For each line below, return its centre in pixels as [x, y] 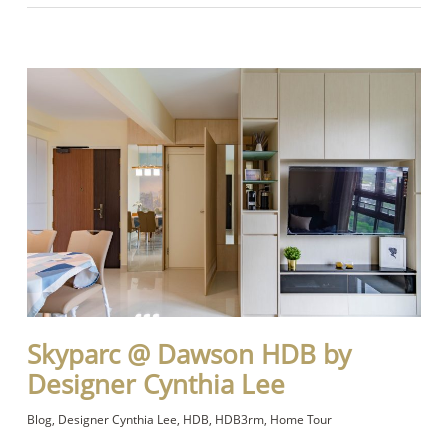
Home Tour [300, 419]
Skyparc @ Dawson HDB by [188, 353]
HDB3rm [239, 419]
